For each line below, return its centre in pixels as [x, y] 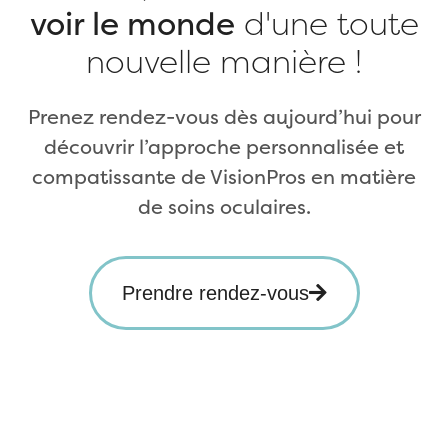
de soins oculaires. [224, 208]
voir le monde [132, 26]
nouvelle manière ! [224, 64]
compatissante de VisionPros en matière [224, 178]
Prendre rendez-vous [215, 292]
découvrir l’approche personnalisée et [224, 148]
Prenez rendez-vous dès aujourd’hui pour [224, 118]
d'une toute [326, 26]
